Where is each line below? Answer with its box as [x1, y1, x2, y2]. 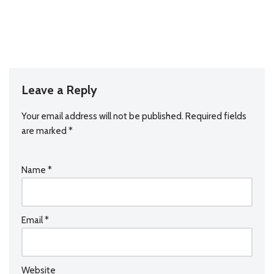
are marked [21, 125, 68, 136]
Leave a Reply [21, 83, 97, 97]
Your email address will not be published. [21, 111, 183, 122]
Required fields [185, 111, 246, 122]
